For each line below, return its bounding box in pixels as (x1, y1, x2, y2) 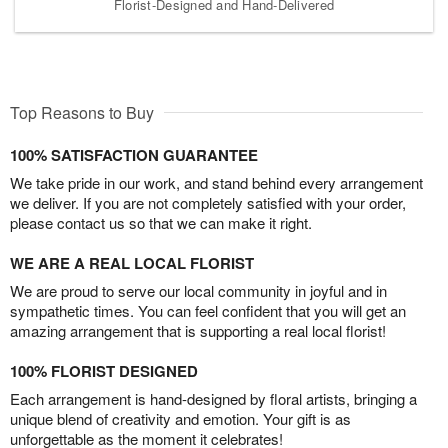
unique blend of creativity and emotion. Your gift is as (10, 407, 351, 429)
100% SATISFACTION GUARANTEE (10, 143, 258, 166)
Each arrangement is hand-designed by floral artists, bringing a (10, 387, 417, 409)
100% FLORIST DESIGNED (10, 359, 198, 382)
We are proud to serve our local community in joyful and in (10, 279, 387, 301)
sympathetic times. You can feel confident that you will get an (10, 299, 406, 321)
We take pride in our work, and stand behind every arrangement (10, 171, 423, 193)
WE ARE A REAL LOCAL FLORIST (10, 251, 254, 274)
